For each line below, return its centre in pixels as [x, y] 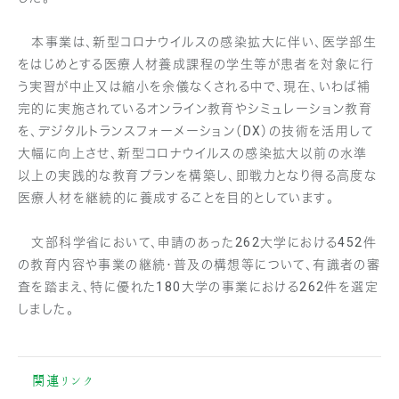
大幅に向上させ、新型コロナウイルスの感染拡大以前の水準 [193, 153]
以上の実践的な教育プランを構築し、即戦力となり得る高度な [198, 175]
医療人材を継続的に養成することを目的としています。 [176, 197]
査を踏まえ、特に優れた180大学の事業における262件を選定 [198, 286]
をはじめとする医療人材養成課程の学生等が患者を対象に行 [196, 64]
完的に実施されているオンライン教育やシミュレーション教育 [195, 108]
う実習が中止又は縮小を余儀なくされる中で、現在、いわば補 [195, 86]
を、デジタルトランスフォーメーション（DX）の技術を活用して [195, 130]
